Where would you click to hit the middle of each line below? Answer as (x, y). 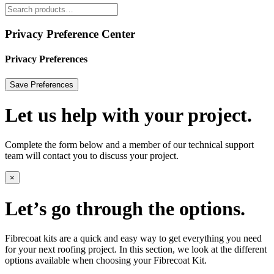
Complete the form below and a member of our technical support (129, 145)
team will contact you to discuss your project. (92, 156)
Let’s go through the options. (125, 208)
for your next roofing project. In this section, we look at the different (136, 250)
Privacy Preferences (46, 59)
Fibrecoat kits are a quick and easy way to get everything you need (133, 239)
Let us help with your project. (128, 115)
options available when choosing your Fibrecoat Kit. (106, 261)
